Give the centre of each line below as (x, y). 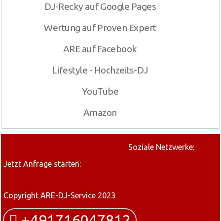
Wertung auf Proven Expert (100, 28)
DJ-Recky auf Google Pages (100, 6)
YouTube (100, 91)
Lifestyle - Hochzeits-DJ (100, 70)
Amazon (100, 112)
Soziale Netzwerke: (161, 147)
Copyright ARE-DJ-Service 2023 (59, 195)
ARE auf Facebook (100, 49)
